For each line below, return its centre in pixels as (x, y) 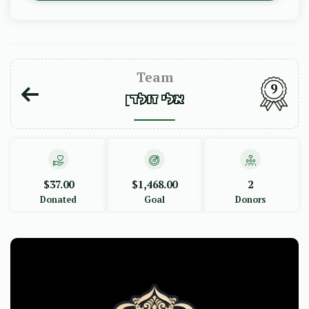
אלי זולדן (154, 99)
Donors (251, 200)
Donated (59, 200)
